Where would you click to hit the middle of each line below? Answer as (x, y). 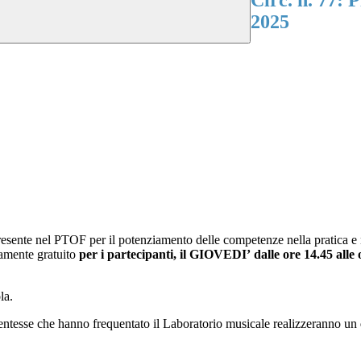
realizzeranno (309, 324)
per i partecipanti (126, 255)
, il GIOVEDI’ (212, 255)
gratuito (58, 255)
